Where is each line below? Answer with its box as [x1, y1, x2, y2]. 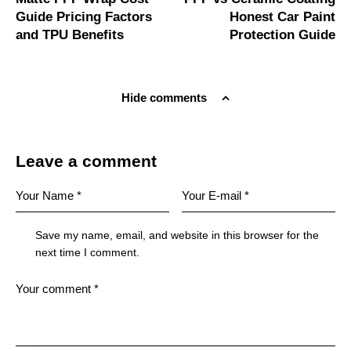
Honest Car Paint [230, 9, 335, 24]
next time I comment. [35, 246, 140, 259]
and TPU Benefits [16, 27, 124, 42]
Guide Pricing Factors [16, 9, 152, 24]
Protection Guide [230, 27, 335, 42]
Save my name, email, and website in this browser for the [35, 229, 320, 241]
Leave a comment [16, 151, 157, 170]
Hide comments [121, 90, 210, 104]
